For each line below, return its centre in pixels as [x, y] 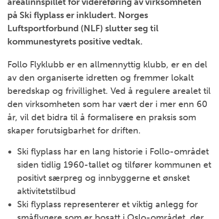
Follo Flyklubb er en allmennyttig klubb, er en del [107, 65]
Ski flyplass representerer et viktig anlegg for [108, 204]
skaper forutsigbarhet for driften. [74, 131]
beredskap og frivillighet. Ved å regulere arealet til [109, 91]
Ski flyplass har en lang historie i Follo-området [113, 152]
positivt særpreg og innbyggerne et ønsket [103, 178]
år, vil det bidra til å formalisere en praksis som [102, 117]
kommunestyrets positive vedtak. [75, 42]
